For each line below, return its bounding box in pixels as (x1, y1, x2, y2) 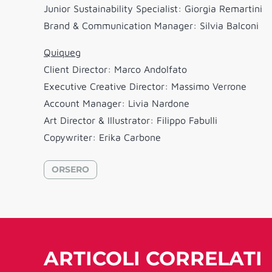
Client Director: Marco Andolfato (44, 64, 187, 75)
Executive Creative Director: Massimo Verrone (44, 81, 246, 92)
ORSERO (52, 164, 89, 175)
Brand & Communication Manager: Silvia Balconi (44, 20, 259, 32)
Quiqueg (44, 47, 81, 58)
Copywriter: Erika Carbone (44, 132, 161, 143)
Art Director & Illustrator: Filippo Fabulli (44, 115, 217, 126)
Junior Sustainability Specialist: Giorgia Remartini (44, 3, 262, 15)
